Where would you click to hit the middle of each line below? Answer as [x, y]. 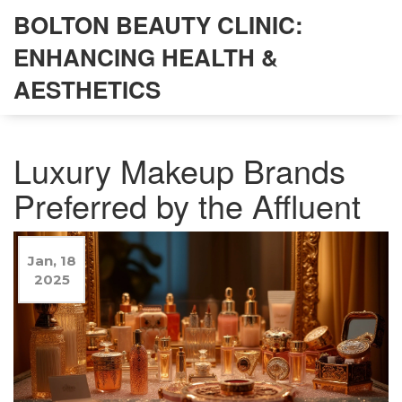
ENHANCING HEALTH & [146, 57]
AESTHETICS [87, 89]
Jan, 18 [52, 261]
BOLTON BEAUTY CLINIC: [158, 25]
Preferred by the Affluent [187, 205]
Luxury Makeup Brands [179, 170]
